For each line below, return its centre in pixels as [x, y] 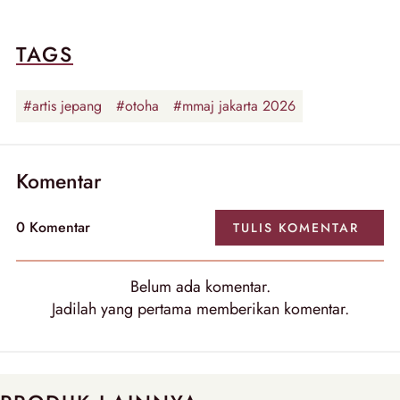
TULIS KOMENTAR [296, 227]
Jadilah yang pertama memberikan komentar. [200, 308]
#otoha [137, 105]
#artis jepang [62, 105]
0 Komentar [53, 227]
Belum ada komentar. [200, 286]
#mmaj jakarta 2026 [234, 105]
